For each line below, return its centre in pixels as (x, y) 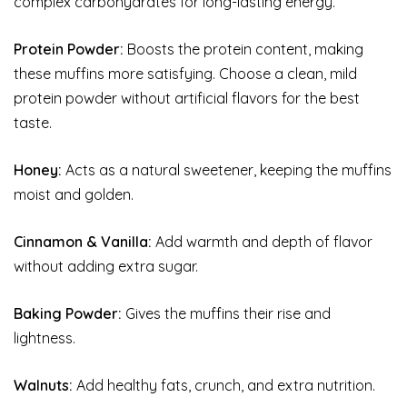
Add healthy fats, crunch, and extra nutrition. (224, 386)
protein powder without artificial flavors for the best (187, 99)
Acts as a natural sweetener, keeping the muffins (227, 170)
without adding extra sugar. (106, 267)
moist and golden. (74, 195)
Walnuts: (43, 386)
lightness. (45, 338)
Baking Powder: (68, 314)
